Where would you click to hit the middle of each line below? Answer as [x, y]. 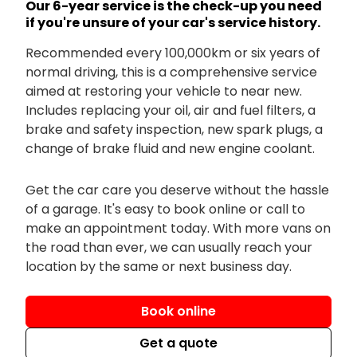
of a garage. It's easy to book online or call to [165, 209]
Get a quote [178, 343]
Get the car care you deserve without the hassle [177, 190]
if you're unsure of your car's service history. [173, 22]
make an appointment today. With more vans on [178, 228]
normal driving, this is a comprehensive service [171, 72]
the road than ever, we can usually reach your [169, 247]
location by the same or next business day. [159, 266]
